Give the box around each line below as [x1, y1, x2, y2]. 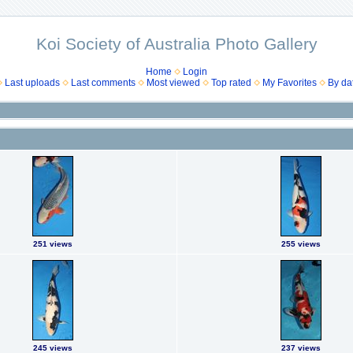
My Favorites [262, 77, 317, 88]
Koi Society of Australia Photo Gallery [35, 35, 318, 53]
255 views [281, 240, 321, 248]
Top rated [210, 77, 251, 88]
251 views [33, 240, 72, 248]
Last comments [70, 77, 136, 88]
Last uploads [4, 77, 60, 88]
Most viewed [146, 77, 200, 88]
